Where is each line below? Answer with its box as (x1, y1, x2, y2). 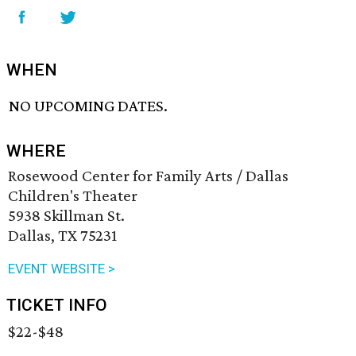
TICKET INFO (6, 296, 107, 315)
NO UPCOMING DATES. (9, 96, 168, 116)
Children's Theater (8, 186, 137, 206)
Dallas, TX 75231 (8, 226, 117, 246)
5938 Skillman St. (8, 206, 125, 226)
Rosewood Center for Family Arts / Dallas (8, 166, 288, 186)
